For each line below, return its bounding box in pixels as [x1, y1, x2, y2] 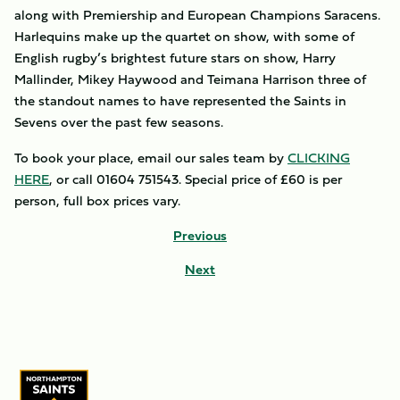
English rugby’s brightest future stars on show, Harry [14, 47, 336, 68]
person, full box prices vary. [14, 190, 180, 211]
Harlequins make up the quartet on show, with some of [14, 26, 354, 46]
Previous [173, 225, 227, 246]
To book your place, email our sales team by [14, 147, 287, 168]
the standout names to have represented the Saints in [14, 90, 346, 111]
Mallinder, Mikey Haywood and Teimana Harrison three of [14, 69, 366, 89]
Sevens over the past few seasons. [14, 112, 223, 132]
